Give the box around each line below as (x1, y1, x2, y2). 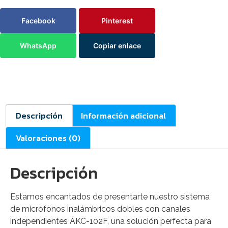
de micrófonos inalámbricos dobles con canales (10, 204, 190, 214)
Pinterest (101, 16, 133, 25)
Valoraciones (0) (16, 131, 81, 144)
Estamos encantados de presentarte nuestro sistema (10, 191, 210, 202)
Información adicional (80, 109, 166, 122)
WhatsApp (20, 41, 56, 50)
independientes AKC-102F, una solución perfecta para (10, 216, 211, 226)
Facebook (21, 16, 55, 25)
